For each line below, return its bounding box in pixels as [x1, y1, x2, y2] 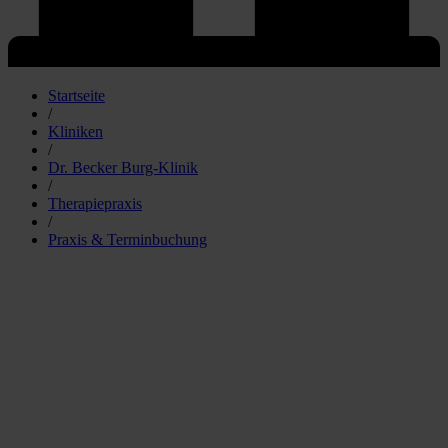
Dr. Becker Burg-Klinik [48, 158, 198, 176]
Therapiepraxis [48, 194, 142, 212]
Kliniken [48, 122, 103, 140]
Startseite [48, 86, 105, 104]
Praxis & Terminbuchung [48, 230, 207, 248]
